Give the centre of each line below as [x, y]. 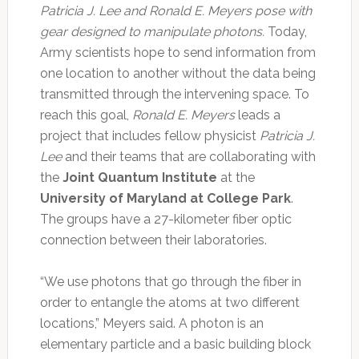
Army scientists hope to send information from [177, 53]
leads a [257, 115]
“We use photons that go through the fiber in [170, 282]
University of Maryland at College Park [165, 199]
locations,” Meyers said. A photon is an [151, 324]
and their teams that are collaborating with [188, 157]
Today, [285, 32]
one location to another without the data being [177, 74]
